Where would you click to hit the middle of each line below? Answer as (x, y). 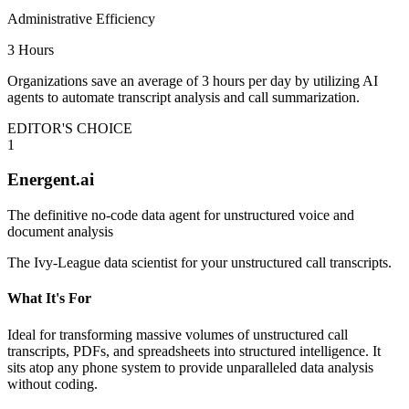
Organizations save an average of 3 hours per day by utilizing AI (193, 80)
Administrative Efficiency (81, 18)
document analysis (60, 232)
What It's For (49, 299)
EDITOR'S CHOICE (70, 128)
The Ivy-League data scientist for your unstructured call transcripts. (199, 263)
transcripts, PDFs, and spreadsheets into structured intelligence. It (194, 351)
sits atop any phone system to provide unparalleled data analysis (190, 367)
